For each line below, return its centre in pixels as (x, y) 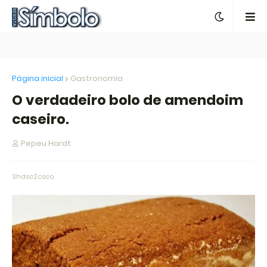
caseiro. (41, 119)
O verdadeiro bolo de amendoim (128, 100)
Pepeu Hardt (46, 143)
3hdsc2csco (33, 176)
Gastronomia (97, 78)
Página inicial (38, 78)
